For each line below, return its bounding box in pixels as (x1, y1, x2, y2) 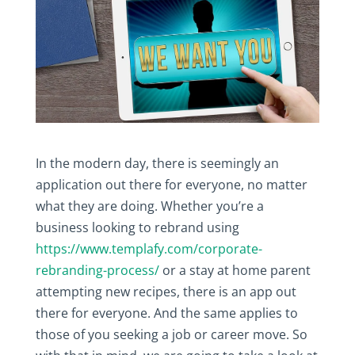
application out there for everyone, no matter (35, 175, 307, 193)
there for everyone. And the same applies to (35, 303, 298, 322)
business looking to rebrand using (35, 218, 239, 236)
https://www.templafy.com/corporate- (35, 239, 262, 258)
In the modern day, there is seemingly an (35, 154, 279, 172)
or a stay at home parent (158, 261, 311, 279)
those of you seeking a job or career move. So (35, 325, 307, 343)
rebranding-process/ (35, 261, 159, 279)
